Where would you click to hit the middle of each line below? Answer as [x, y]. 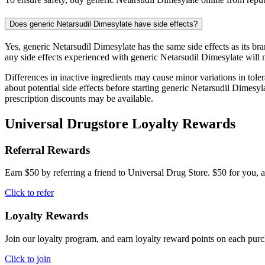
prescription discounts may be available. [79, 98]
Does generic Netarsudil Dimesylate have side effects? [104, 24]
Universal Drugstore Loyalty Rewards [120, 123]
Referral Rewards [47, 150]
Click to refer [29, 193]
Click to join [28, 258]
